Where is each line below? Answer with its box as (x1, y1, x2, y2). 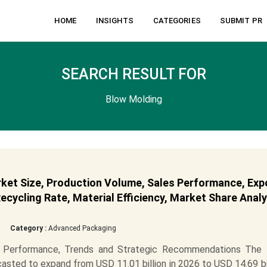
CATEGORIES (153, 16, 201, 25)
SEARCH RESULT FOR (61, 66, 206, 83)
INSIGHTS (95, 16, 134, 25)
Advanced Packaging (46, 224, 116, 232)
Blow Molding (105, 94, 162, 105)
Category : (10, 224, 46, 232)
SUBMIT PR (219, 16, 262, 25)
